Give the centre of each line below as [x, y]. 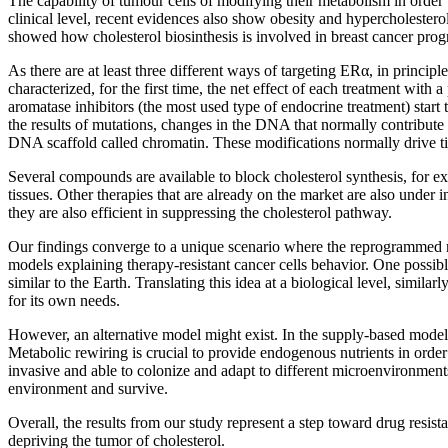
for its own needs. [64, 301]
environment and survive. [88, 389]
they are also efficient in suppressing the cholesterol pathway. [200, 213]
